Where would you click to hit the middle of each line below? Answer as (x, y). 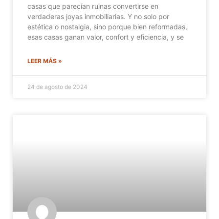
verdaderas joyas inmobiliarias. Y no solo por (98, 16)
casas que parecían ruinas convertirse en (93, 6)
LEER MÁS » (45, 61)
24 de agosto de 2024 (57, 87)
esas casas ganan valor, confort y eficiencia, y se (106, 37)
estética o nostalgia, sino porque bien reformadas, (107, 26)
